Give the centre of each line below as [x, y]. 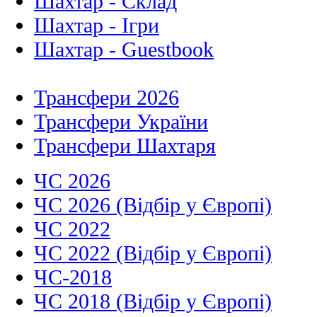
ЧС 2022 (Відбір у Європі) [153, 253]
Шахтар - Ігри [97, 25]
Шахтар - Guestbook [124, 50]
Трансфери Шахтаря [125, 146]
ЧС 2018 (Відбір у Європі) [153, 301]
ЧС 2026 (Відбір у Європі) [153, 205]
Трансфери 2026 [106, 98]
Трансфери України [121, 122]
